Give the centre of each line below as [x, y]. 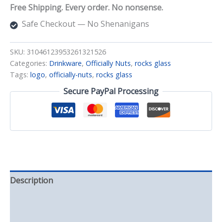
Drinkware [65, 63]
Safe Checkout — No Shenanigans [85, 24]
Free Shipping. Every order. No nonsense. [86, 8]
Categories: [29, 63]
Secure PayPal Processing [111, 91]
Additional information [52, 201]
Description [31, 180]
